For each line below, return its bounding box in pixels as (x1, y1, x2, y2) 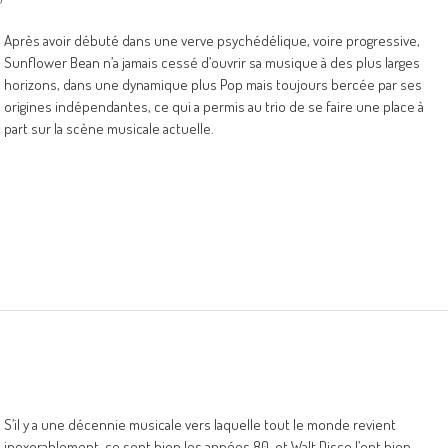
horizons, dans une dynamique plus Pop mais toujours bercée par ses (4, 75, 422, 94)
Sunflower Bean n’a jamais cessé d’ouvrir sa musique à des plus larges (4, 53, 420, 72)
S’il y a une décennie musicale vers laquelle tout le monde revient (4, 415, 396, 434)
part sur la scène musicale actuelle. (4, 119, 214, 138)
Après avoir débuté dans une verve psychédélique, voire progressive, (4, 31, 420, 50)
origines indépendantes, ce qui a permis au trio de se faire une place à (4, 97, 424, 116)
